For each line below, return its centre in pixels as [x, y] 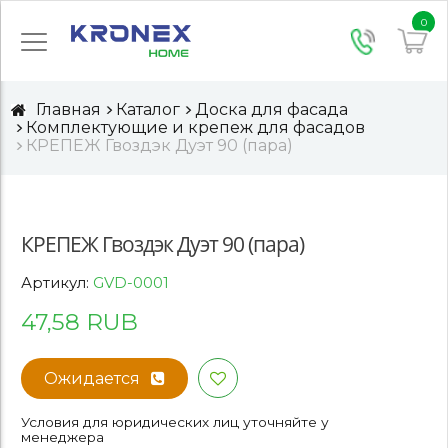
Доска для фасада [271, 109]
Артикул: [57, 283]
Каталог [148, 109]
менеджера [62, 437]
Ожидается [91, 378]
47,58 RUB [79, 322]
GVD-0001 [131, 283]
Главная [68, 109]
